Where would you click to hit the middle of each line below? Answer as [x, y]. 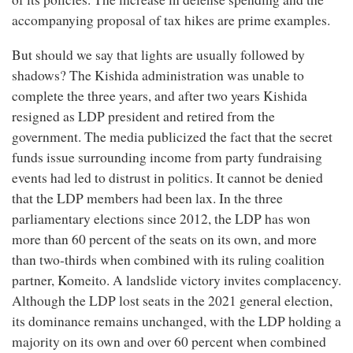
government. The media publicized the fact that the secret [172, 136]
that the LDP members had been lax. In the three [147, 198]
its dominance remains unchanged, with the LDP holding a [176, 321]
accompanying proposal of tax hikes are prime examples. [171, 20]
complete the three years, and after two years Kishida [160, 95]
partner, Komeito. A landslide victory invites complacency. [176, 280]
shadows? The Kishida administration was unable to [158, 75]
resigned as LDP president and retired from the [143, 116]
